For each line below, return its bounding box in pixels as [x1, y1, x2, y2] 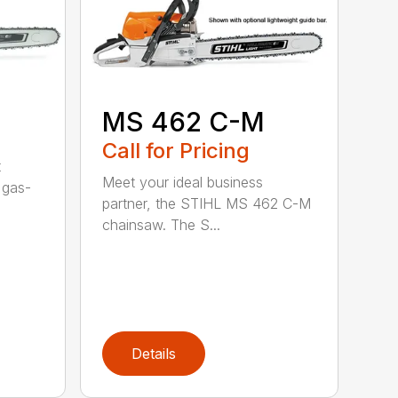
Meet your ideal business [102, 172, 264, 191]
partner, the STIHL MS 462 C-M [102, 194, 312, 212]
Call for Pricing [102, 137, 251, 163]
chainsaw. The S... [102, 215, 221, 234]
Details [131, 345, 177, 363]
